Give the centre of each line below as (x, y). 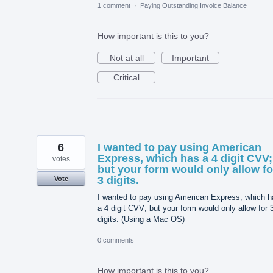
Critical (126, 78)
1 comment (114, 6)
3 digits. (118, 181)
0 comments (116, 240)
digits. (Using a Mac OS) (141, 219)
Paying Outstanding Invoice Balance (193, 6)
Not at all (126, 58)
